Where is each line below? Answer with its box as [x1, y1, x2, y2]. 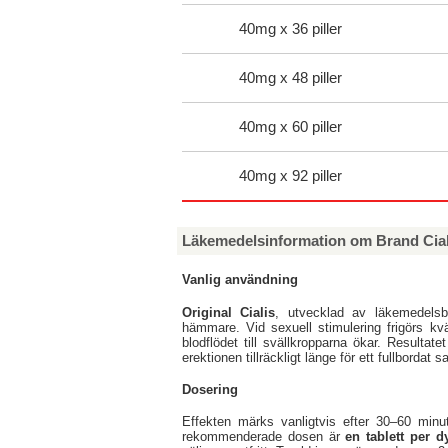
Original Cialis [182, 304, 276, 320]
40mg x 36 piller [238, 20, 342, 38]
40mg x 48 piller [238, 69, 342, 87]
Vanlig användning [182, 272, 298, 288]
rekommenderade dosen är [182, 429, 346, 445]
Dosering [182, 381, 238, 397]
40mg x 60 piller [238, 118, 342, 136]
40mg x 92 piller [238, 167, 342, 185]
